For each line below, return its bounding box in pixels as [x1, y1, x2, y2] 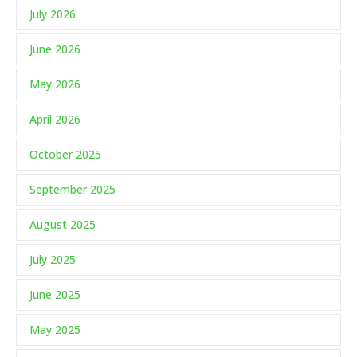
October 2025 [29, 147, 101, 163]
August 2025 [29, 217, 96, 233]
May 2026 [29, 76, 80, 92]
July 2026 [29, 6, 76, 22]
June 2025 [29, 287, 80, 303]
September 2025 [29, 182, 116, 198]
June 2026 [29, 41, 80, 57]
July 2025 [29, 252, 76, 268]
